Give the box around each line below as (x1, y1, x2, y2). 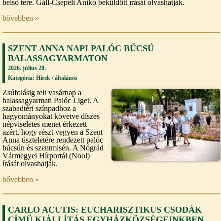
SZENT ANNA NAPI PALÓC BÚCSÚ (8, 43, 154, 53)
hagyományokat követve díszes (2, 111, 100, 120)
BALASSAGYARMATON (8, 53, 108, 63)
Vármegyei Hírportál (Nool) (2, 151, 90, 160)
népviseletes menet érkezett (2, 119, 87, 128)
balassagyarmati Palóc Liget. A (2, 96, 98, 105)
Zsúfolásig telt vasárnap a (2, 88, 81, 97)
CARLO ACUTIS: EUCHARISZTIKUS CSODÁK (8, 204, 202, 215)
